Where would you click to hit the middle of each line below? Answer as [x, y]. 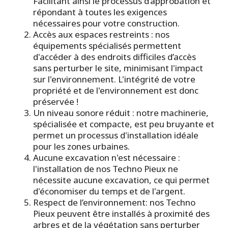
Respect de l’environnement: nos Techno [114, 203]
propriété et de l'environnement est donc [116, 91]
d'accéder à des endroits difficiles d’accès [115, 57]
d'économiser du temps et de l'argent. [109, 191]
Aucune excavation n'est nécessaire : [107, 158]
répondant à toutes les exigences [100, 12]
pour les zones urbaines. [81, 147]
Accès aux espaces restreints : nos [101, 35]
